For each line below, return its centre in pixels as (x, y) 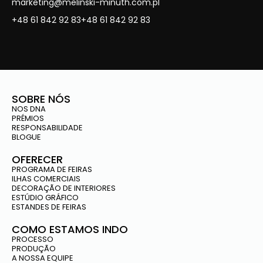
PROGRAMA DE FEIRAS (52, 169)
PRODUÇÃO (34, 248)
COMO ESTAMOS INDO (70, 229)
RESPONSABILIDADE (47, 127)
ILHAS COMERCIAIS (46, 178)
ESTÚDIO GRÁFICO (45, 197)
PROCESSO (33, 239)
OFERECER (37, 159)
